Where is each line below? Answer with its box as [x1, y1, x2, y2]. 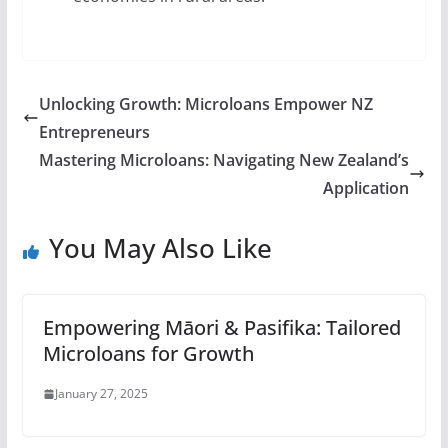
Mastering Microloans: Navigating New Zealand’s [39, 149, 410, 171]
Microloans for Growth [42, 340, 254, 367]
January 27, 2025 [54, 385, 148, 402]
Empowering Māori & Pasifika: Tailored [42, 314, 401, 341]
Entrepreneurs [38, 121, 150, 143]
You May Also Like [48, 230, 272, 266]
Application [323, 177, 410, 199]
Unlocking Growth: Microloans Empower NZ [38, 93, 373, 115]
